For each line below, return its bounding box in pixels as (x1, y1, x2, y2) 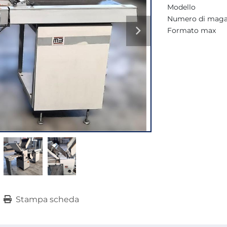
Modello (167, 3, 196, 12)
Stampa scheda (15, 194, 79, 204)
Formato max (167, 26, 216, 35)
